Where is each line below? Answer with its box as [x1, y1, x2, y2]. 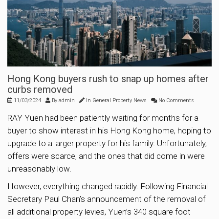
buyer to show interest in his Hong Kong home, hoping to [7, 125, 211, 135]
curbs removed [7, 83, 72, 95]
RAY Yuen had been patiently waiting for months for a [7, 112, 198, 123]
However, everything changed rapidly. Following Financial [7, 181, 208, 191]
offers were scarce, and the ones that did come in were [7, 151, 205, 161]
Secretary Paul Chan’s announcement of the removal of [7, 194, 206, 204]
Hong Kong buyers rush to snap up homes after [7, 72, 209, 85]
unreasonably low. [7, 163, 71, 174]
